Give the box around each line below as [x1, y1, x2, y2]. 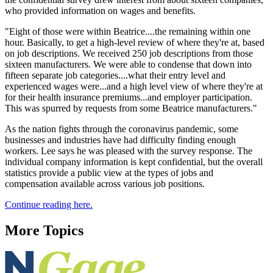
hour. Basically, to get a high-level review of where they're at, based [5, 37, 264, 48]
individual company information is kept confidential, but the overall [5, 156, 263, 167]
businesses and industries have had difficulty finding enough [5, 134, 236, 145]
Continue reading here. [5, 199, 93, 210]
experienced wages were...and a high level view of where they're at [5, 80, 263, 91]
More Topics [5, 222, 83, 238]
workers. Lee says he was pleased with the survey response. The [5, 145, 252, 156]
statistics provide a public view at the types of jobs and [5, 167, 213, 178]
